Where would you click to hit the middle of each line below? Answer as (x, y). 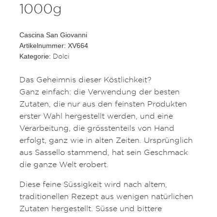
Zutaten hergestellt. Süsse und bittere (91, 209)
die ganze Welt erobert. (64, 164)
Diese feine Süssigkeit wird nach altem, (93, 184)
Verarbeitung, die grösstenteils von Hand (97, 128)
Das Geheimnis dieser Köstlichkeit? (85, 80)
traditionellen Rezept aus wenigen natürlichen (106, 196)
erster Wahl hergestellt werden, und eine (96, 116)
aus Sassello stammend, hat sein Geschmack (104, 152)
